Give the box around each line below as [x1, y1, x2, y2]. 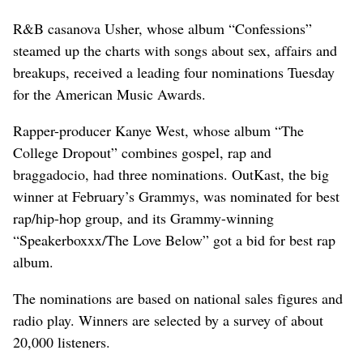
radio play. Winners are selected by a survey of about [13, 310, 323, 330]
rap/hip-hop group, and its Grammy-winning [13, 207, 274, 228]
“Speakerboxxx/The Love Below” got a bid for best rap [13, 229, 335, 250]
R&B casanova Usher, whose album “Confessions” [13, 18, 312, 38]
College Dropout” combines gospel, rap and [13, 142, 271, 162]
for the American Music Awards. [13, 83, 206, 104]
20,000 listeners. [13, 331, 110, 352]
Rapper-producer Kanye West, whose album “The [13, 120, 304, 140]
